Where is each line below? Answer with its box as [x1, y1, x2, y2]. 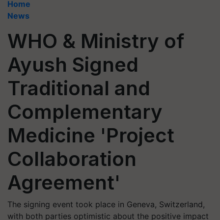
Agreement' [7, 170, 120, 194]
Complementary [7, 100, 163, 124]
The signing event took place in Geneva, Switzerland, [7, 199, 205, 209]
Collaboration [7, 147, 137, 171]
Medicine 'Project [7, 123, 174, 147]
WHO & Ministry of [7, 29, 184, 53]
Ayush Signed [7, 53, 138, 77]
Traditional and [7, 76, 150, 100]
